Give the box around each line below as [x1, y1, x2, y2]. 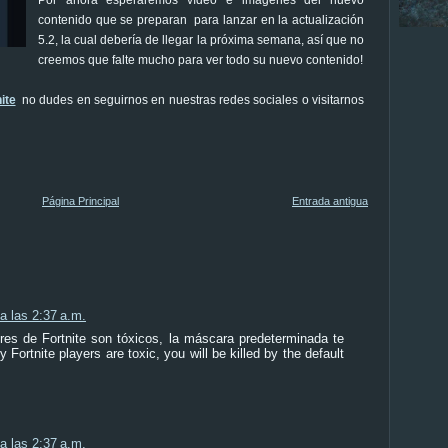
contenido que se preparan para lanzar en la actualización [38, 12, 364, 27]
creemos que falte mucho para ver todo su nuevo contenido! [38, 52, 363, 67]
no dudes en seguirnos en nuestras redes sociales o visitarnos [15, 92, 365, 107]
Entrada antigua [292, 194, 368, 207]
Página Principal [42, 194, 119, 207]
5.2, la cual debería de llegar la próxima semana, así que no [38, 32, 364, 47]
